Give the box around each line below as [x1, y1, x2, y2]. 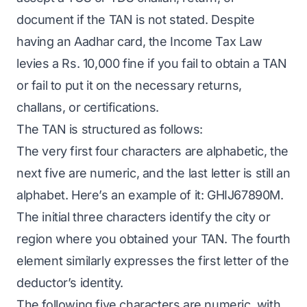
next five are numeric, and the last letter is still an [16, 166, 291, 180]
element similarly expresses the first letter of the [16, 254, 289, 268]
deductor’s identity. [16, 275, 124, 290]
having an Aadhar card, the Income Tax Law [16, 34, 262, 49]
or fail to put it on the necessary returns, [16, 78, 242, 93]
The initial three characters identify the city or [16, 210, 271, 224]
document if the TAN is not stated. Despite [16, 12, 255, 27]
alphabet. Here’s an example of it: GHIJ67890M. [16, 188, 284, 202]
